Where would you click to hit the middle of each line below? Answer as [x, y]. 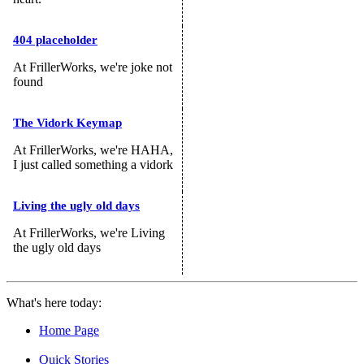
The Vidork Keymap [67, 122]
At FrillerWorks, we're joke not [93, 67]
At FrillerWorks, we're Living [89, 232]
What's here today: [54, 302]
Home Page [69, 330]
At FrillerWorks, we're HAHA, [93, 149]
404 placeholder [55, 39]
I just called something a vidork [93, 164]
